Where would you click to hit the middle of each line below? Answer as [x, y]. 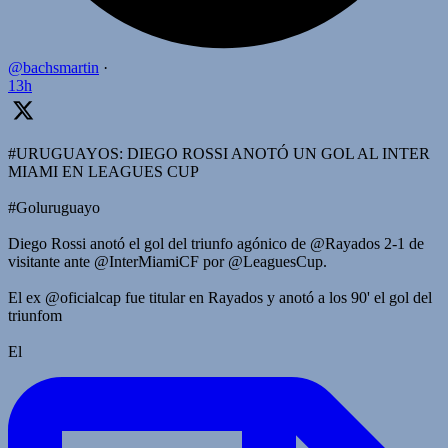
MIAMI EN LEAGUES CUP [103, 171]
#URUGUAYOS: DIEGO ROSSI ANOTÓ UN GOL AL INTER [219, 153]
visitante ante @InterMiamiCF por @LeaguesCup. [167, 261]
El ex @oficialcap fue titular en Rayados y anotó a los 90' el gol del [220, 297]
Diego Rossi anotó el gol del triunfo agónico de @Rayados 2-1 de [216, 243]
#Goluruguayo [54, 207]
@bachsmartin [53, 67]
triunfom [35, 315]
